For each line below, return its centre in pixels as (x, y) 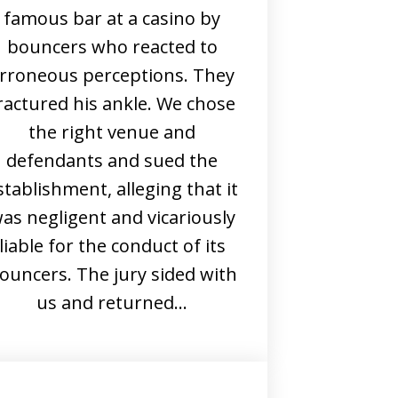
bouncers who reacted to (112, 47)
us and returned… (112, 302)
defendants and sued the (112, 160)
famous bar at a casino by (112, 18)
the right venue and (112, 132)
